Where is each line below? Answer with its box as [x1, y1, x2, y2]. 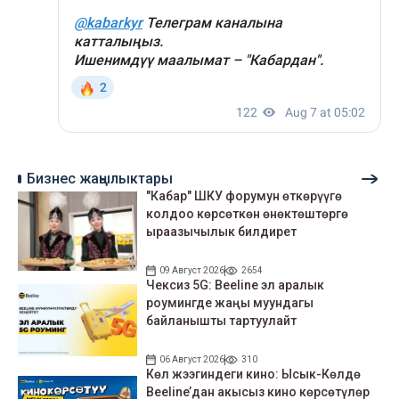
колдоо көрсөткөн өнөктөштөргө [146, 206, 349, 221]
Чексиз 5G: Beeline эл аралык [146, 277, 325, 292]
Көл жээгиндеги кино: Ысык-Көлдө [146, 366, 362, 381]
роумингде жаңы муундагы [146, 295, 314, 310]
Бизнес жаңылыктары [27, 169, 173, 187]
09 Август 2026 [159, 265, 225, 275]
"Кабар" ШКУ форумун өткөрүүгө [146, 188, 343, 203]
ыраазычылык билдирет [146, 224, 297, 239]
